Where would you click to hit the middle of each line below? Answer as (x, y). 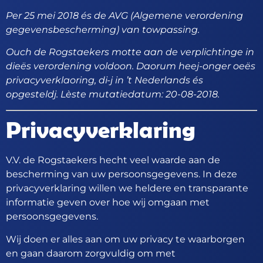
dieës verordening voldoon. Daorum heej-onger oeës (131, 66)
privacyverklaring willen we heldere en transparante (127, 188)
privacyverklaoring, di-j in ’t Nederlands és (104, 80)
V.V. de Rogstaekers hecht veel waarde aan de (113, 160)
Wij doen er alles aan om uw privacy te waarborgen (125, 239)
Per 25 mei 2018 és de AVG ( (70, 15)
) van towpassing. (158, 29)
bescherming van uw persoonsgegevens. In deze (122, 174)
